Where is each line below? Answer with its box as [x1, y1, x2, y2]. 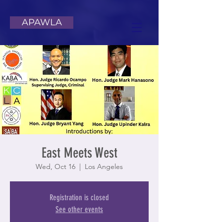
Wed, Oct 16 [36, 162, 75, 171]
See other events [55, 205, 103, 214]
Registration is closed [50, 193, 109, 202]
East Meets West [41, 145, 117, 161]
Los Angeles [85, 162, 123, 171]
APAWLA [21, 17, 62, 28]
